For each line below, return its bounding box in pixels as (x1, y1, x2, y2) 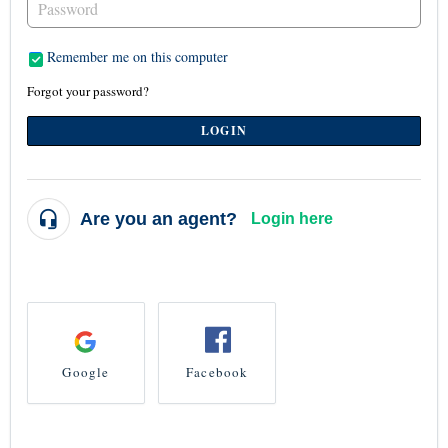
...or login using (27, 241, 160, 270)
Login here (251, 210, 333, 227)
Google (62, 363, 110, 381)
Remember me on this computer (47, 47, 228, 66)
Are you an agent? (80, 209, 237, 229)
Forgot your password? (27, 82, 149, 100)
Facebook (185, 363, 249, 381)
